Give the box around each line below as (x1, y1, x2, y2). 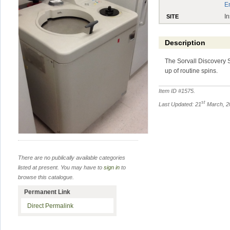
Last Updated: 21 (159, 101, 202, 107)
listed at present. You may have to (18, 164, 104, 170)
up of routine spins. (165, 67, 218, 74)
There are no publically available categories (18, 154, 125, 161)
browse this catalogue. (18, 174, 74, 180)
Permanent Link (24, 188, 70, 196)
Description (164, 39, 205, 47)
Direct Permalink (27, 202, 73, 209)
